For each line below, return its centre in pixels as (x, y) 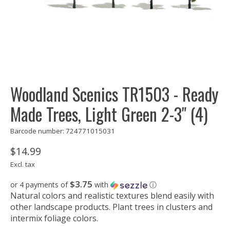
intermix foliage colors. (54, 218)
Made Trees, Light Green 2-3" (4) (109, 114)
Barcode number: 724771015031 (63, 131)
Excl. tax (23, 165)
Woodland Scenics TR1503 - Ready (114, 94)
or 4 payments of (40, 185)
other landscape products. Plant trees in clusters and (111, 207)
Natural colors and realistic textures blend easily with (112, 196)
